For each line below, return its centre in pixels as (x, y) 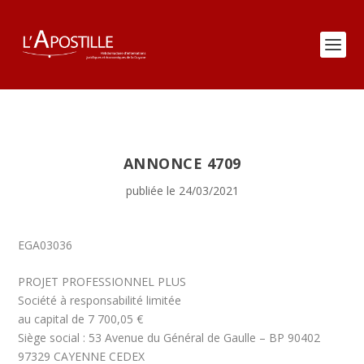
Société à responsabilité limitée (100, 301)
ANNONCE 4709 (182, 163)
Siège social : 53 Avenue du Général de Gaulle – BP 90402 (169, 338)
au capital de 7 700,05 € (82, 319)
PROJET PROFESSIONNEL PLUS (102, 282)
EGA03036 (45, 245)
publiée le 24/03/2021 (182, 191)
